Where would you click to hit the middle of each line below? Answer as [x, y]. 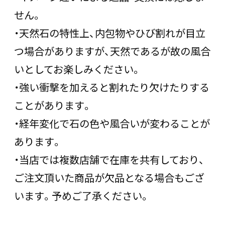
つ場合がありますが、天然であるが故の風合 [112, 51]
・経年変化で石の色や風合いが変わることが [112, 123]
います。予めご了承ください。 [82, 195]
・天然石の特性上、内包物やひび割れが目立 [110, 33]
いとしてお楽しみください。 [78, 69]
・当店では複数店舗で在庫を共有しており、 [109, 159]
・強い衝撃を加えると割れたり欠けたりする [112, 87]
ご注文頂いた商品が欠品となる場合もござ [109, 177]
